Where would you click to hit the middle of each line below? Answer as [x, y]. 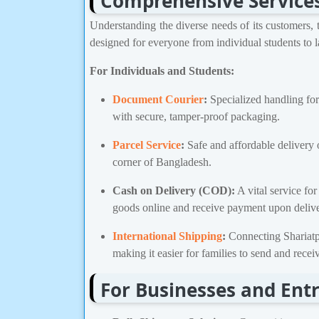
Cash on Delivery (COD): [174, 190]
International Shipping [167, 236]
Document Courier [158, 99]
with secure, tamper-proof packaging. [196, 116]
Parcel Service [147, 145]
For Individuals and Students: [162, 70]
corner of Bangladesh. [162, 162]
